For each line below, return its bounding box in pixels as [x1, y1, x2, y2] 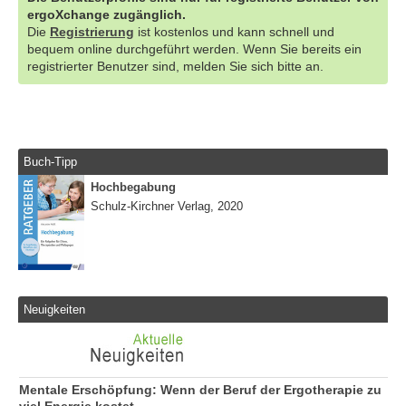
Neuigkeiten [24, 302, 86, 316]
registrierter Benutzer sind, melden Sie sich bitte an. [27, 58, 324, 73]
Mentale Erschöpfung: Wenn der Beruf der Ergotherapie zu [19, 383, 382, 398]
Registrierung [50, 24, 134, 39]
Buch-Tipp [24, 154, 78, 169]
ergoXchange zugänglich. [27, 6, 186, 22]
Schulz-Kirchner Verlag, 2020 [91, 199, 243, 214]
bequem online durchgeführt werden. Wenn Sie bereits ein [27, 41, 362, 56]
